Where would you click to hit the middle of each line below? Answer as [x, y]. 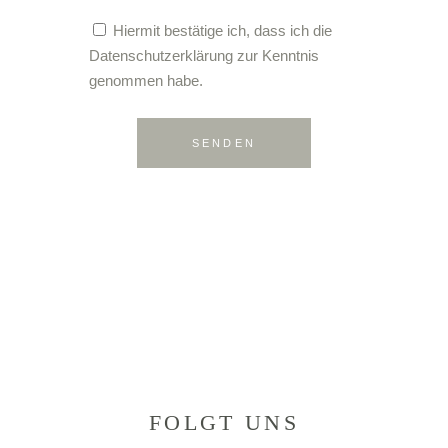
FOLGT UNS [224, 422]
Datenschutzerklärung [161, 55]
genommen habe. [146, 80]
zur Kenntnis [276, 55]
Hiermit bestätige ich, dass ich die [222, 30]
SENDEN [224, 142]
